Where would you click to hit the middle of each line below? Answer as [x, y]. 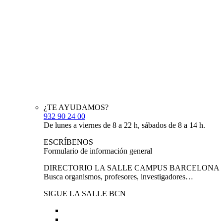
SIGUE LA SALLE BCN [85, 194]
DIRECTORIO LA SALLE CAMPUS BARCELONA [132, 168]
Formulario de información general [98, 151]
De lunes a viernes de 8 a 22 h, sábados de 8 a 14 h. [124, 125]
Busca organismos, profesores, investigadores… [118, 177]
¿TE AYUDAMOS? [76, 107]
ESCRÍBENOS [68, 142]
